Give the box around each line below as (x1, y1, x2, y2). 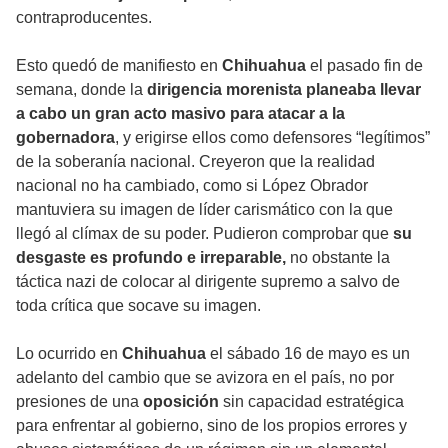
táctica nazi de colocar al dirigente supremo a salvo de (16, 273, 400, 291)
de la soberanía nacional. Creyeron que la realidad (16, 153, 375, 171)
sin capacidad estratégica (219, 393, 404, 411)
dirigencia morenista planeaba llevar (143, 81, 421, 99)
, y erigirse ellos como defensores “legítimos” (115, 129, 430, 147)
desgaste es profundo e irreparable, (16, 249, 286, 267)
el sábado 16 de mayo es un (206, 345, 410, 363)
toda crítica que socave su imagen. (16, 297, 261, 315)
